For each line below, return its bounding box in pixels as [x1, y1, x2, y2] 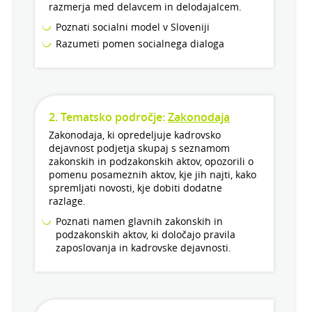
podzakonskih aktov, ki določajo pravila [56, 228, 235, 242]
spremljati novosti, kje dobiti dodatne [49, 181, 222, 195]
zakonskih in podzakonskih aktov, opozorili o [49, 155, 253, 169]
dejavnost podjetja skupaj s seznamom [49, 141, 230, 155]
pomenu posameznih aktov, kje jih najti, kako [49, 168, 256, 182]
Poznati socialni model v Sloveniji [56, 20, 210, 34]
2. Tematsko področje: [49, 109, 168, 125]
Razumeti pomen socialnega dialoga [56, 37, 224, 51]
